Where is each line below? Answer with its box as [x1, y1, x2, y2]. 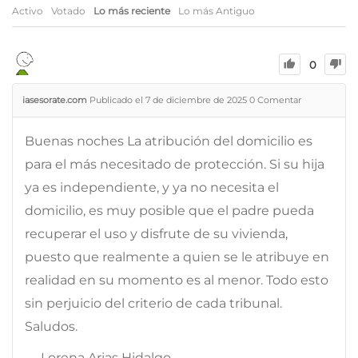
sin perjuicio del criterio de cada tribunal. [25, 295, 282, 311]
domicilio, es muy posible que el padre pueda [25, 202, 314, 218]
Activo [12, 4, 43, 17]
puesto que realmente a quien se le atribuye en [25, 249, 329, 265]
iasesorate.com [22, 93, 87, 105]
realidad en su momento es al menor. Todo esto [25, 272, 328, 288]
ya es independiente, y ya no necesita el [25, 179, 279, 195]
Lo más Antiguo [178, 4, 255, 17]
